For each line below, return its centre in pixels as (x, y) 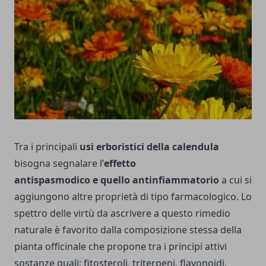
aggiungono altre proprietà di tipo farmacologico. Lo (133, 196)
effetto (120, 163)
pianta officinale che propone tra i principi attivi (121, 246)
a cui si (235, 180)
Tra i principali (47, 146)
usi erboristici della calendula (149, 146)
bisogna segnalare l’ (59, 163)
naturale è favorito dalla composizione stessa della (128, 229)
